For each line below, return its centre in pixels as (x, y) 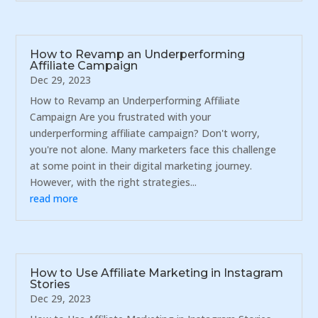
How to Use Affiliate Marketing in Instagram (157, 273)
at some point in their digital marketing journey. (141, 165)
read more (54, 198)
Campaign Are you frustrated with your (121, 116)
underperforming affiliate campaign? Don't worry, (145, 133)
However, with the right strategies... (114, 182)
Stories (50, 285)
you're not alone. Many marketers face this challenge (153, 149)
